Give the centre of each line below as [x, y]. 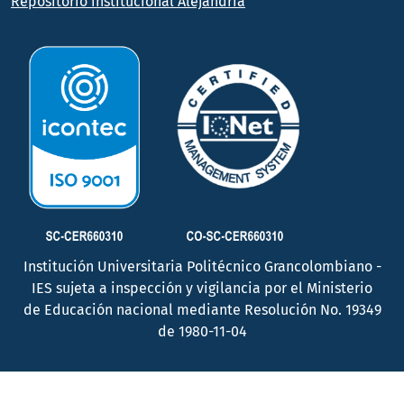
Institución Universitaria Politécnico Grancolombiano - [202, 267]
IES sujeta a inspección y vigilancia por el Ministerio [202, 289]
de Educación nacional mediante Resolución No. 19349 [202, 310]
